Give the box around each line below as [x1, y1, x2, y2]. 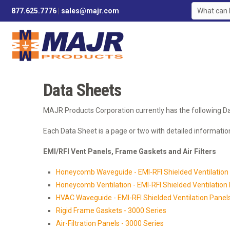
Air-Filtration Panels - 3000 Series [56, 219, 164, 228]
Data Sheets [43, 80, 121, 101]
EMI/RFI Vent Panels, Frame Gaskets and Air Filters [43, 147, 216, 156]
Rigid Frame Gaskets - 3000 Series [56, 206, 166, 215]
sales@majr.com [61, 7, 119, 15]
